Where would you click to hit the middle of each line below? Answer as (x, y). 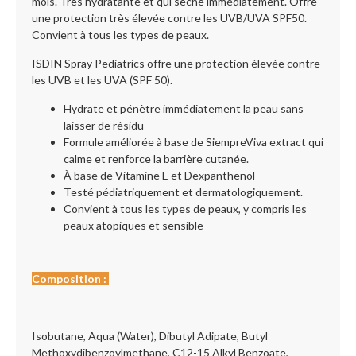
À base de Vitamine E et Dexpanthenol (161, 175)
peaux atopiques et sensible (133, 225)
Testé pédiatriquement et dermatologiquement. (183, 192)
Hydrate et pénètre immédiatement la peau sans (184, 108)
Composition (66, 279)
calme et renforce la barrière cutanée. (157, 159)
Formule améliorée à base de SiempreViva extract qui (193, 142)
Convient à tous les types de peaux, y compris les (185, 209)
